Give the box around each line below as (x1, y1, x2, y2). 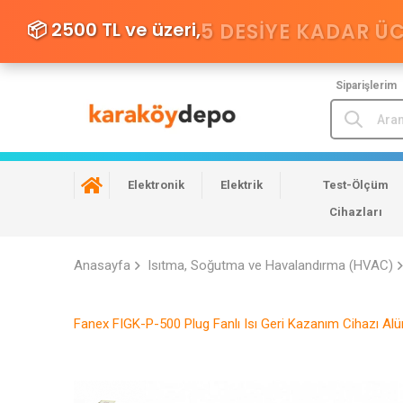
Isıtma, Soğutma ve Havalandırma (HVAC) (148, 257, 393, 274)
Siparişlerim (336, 79, 397, 92)
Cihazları (329, 205, 383, 219)
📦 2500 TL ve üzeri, (27, 16, 201, 42)
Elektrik (220, 178, 263, 193)
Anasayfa (74, 257, 130, 274)
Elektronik (128, 178, 184, 193)
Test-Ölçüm (323, 178, 390, 193)
